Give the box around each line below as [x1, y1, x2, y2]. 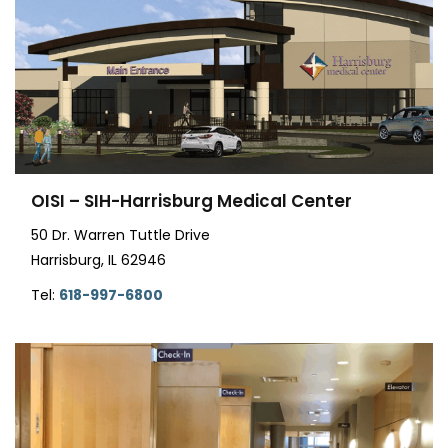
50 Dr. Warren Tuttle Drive [31, 225, 210, 246]
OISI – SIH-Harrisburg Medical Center [31, 189, 352, 214]
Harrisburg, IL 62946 [31, 250, 166, 271]
